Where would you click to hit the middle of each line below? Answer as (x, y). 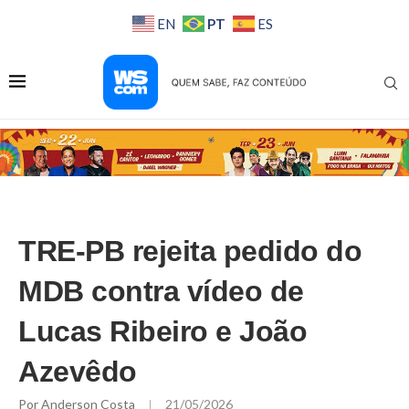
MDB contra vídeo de (161, 292)
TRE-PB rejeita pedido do (190, 252)
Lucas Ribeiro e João (163, 332)
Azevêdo (78, 372)
